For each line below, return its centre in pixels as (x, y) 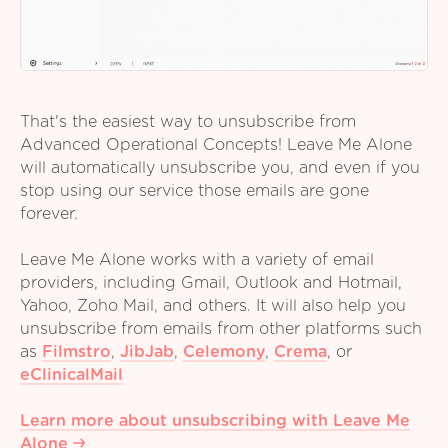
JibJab (147, 351)
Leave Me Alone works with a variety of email (197, 259)
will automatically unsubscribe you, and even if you (220, 167)
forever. (49, 213)
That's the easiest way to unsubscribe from (188, 121)
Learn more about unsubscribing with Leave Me (215, 420)
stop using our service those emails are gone (194, 190)
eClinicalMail (71, 374)
